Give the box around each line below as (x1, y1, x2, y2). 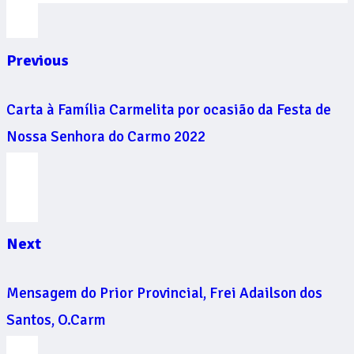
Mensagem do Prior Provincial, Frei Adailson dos (6, 283, 322, 303)
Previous (6, 51, 69, 71)
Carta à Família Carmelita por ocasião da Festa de (6, 100, 331, 119)
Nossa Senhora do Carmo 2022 (6, 126, 205, 146)
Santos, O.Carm (6, 310, 106, 330)
